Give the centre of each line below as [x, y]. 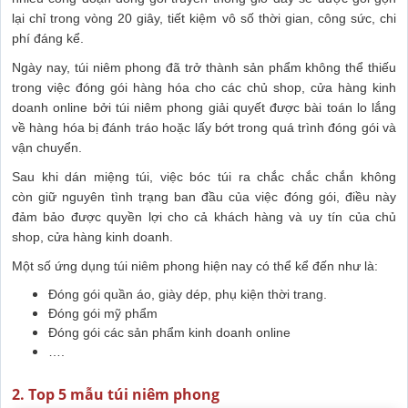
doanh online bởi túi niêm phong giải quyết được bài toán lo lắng [204, 107]
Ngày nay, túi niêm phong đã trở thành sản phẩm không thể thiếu [204, 67]
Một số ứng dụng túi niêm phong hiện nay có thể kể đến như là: [197, 265]
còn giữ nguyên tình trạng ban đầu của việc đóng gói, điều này [204, 196]
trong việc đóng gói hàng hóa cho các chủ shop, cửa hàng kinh [204, 87]
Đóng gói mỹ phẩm [103, 313]
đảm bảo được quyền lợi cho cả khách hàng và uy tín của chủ [204, 216]
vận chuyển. [49, 147]
